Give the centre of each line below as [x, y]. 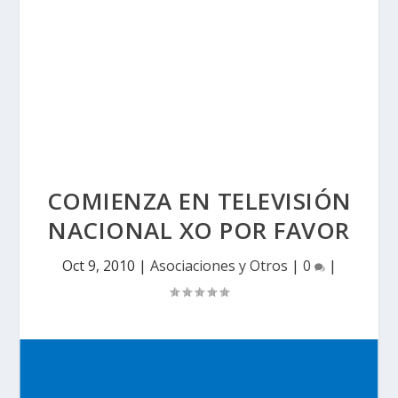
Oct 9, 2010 [98, 266]
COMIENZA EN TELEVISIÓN [199, 201]
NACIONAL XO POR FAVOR [199, 230]
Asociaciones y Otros [219, 266]
